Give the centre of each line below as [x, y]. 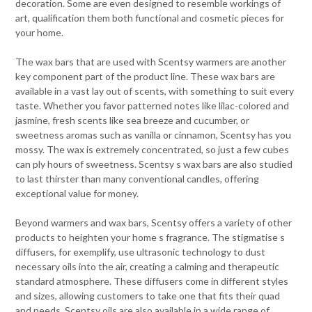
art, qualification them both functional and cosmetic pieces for [150, 18]
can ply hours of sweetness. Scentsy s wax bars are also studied [154, 164]
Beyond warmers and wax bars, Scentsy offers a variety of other [154, 223]
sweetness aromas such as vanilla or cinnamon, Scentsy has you [154, 135]
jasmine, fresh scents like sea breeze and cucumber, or [133, 120]
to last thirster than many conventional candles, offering [138, 179]
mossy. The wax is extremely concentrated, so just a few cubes [153, 150]
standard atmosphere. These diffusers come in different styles [152, 281]
